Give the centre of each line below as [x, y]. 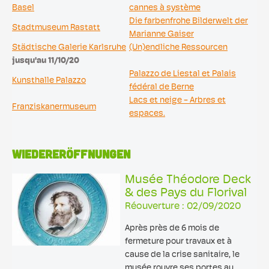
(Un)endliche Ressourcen [178, 48]
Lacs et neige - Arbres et [177, 101]
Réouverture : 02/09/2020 [183, 207]
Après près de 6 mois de [172, 228]
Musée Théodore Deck [188, 180]
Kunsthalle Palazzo [49, 81]
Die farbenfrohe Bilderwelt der [189, 21]
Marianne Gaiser [162, 35]
